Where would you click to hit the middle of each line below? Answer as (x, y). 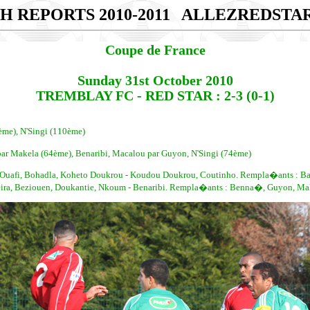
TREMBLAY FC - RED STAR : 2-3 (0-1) (155, 96)
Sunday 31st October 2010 (155, 81)
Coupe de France (155, 50)
